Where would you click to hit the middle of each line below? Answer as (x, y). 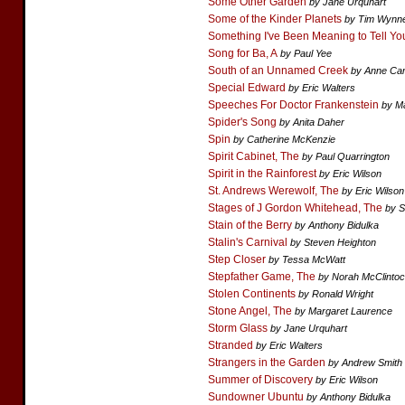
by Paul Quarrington (346, 156)
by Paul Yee (306, 53)
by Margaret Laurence (344, 311)
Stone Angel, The (250, 311)
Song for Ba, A (243, 53)
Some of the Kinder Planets (275, 19)
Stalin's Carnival (248, 242)
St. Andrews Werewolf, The (273, 191)
